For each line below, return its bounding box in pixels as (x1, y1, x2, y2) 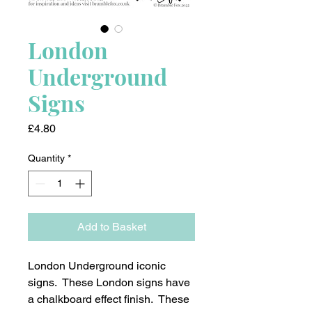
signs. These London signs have (28, 276, 190, 290)
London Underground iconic (28, 259, 166, 273)
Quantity (28, 153, 65, 164)
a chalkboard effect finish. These (28, 292, 189, 306)
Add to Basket (77, 220, 146, 234)
